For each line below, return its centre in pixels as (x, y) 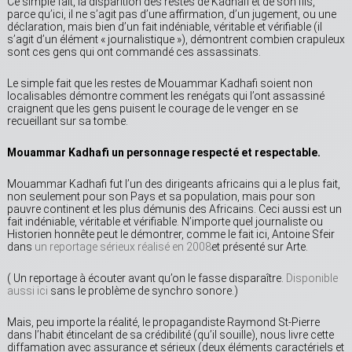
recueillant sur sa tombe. (68, 121)
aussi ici (27, 291)
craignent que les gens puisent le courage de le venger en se (152, 109)
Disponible (312, 279)
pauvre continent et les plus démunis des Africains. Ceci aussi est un (174, 209)
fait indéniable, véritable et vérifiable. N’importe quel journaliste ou (165, 222)
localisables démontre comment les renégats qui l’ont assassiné (166, 96)
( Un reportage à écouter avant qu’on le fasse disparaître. (147, 279)
